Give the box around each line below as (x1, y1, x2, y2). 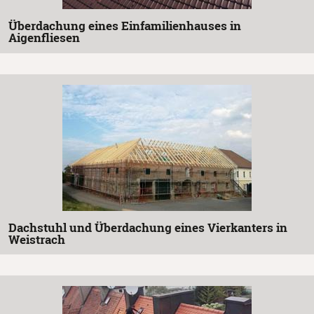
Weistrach (8, 231, 65, 247)
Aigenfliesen (8, 29, 80, 46)
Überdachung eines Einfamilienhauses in (8, 18, 241, 34)
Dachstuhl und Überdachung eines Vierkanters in (8, 219, 287, 235)
